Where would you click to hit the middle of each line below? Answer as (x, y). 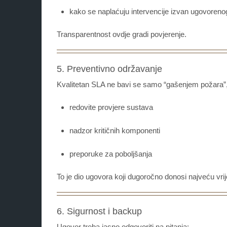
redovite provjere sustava (111, 107)
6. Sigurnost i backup (99, 212)
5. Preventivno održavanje (109, 69)
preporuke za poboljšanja (111, 154)
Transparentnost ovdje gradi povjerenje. (122, 34)
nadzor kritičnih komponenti (115, 131)
